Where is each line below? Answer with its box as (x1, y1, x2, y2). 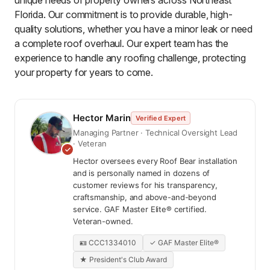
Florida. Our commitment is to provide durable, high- (14, 8, 233, 21)
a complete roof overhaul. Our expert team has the (14, 37, 229, 50)
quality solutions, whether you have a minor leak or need (14, 23, 253, 36)
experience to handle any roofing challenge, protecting (14, 52, 246, 64)
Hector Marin (73, 112, 131, 124)
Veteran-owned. (73, 216, 133, 227)
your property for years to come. (14, 66, 153, 79)
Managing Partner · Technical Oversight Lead (73, 128, 238, 138)
